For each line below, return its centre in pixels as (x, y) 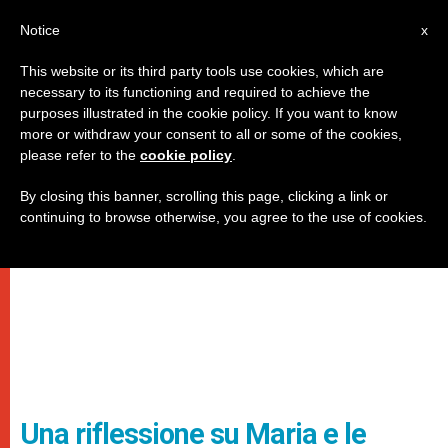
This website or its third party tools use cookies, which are (202, 71)
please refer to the (80, 155)
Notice (40, 30)
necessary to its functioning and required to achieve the (195, 92)
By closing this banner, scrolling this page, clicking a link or (204, 196)
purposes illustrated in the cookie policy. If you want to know (208, 113)
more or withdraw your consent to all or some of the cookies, (211, 134)
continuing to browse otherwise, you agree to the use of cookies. (223, 217)
